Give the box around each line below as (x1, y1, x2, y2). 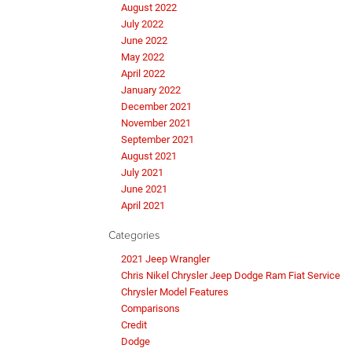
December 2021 (121, 100, 192, 112)
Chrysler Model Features (121, 285, 229, 298)
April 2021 (121, 199, 165, 211)
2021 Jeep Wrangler (121, 252, 210, 265)
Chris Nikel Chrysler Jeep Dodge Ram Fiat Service (121, 269, 340, 281)
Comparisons (121, 302, 180, 314)
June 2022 (121, 34, 167, 46)
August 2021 (121, 149, 177, 162)
